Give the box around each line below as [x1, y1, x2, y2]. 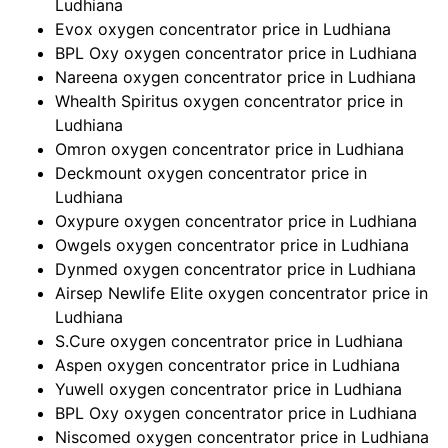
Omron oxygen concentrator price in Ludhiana [55, 139, 404, 160]
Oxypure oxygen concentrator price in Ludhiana [55, 211, 417, 232]
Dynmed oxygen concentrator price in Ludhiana [55, 259, 416, 280]
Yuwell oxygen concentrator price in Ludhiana [55, 379, 402, 400]
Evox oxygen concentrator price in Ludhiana [55, 19, 391, 40]
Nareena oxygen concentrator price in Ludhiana [55, 67, 416, 88]
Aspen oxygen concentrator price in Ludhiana [55, 355, 400, 376]
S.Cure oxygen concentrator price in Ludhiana [55, 331, 403, 352]
